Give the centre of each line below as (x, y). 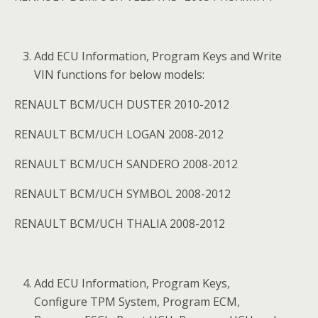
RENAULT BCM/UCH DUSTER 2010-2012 (122, 104)
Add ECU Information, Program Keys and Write (158, 56)
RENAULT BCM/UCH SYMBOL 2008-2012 (122, 194)
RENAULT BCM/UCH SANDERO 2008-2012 (126, 164)
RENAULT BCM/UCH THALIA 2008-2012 (120, 224)
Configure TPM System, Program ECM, (137, 302)
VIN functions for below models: (120, 75)
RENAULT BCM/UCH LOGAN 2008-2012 (119, 134)
